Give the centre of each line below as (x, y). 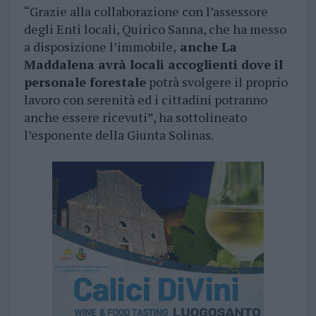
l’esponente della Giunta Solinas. (119, 135)
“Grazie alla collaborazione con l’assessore (146, 12)
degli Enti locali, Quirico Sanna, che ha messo (155, 29)
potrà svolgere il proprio (217, 82)
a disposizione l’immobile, (100, 47)
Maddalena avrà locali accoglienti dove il (153, 65)
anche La (206, 47)
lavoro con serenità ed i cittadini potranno (145, 100)
